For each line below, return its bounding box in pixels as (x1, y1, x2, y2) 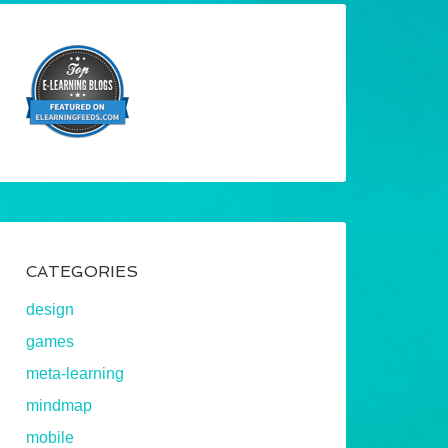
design (26, 300, 74, 318)
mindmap (26, 396, 92, 414)
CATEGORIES (26, 261, 138, 281)
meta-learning (26, 364, 124, 382)
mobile (26, 428, 74, 446)
